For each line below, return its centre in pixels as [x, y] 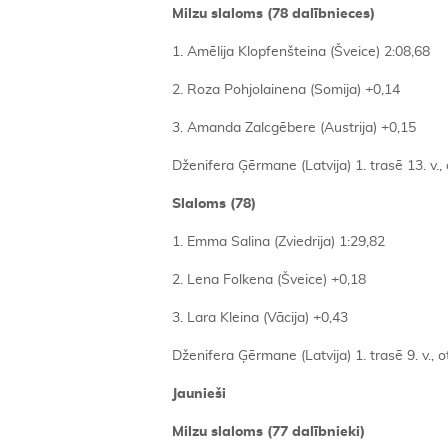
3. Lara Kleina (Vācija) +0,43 [260, 318]
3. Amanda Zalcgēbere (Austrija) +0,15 [294, 128]
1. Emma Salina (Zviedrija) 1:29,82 [278, 242]
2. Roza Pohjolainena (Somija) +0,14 [286, 90]
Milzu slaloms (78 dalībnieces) [273, 14]
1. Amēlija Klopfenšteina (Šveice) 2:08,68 [301, 52]
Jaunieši [199, 394]
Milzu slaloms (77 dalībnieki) [268, 432]
